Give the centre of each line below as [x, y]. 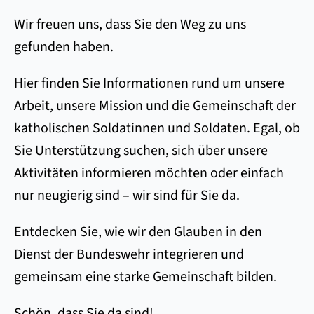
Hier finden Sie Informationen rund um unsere [149, 83]
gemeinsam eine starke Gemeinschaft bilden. [145, 277]
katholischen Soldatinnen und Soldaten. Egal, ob [157, 128]
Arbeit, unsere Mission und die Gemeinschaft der [155, 106]
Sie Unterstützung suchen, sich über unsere [141, 151]
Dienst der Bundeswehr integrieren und [129, 254]
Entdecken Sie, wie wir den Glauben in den [138, 232]
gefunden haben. [64, 47]
